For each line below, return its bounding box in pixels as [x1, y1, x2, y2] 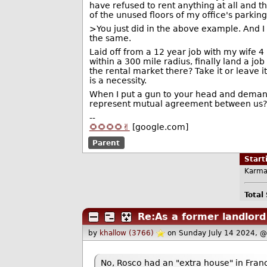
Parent [92, 138, 120, 147]
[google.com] [129, 122, 188, 132]
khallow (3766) [100, 229, 154, 238]
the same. [89, 33, 131, 44]
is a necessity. [89, 76, 147, 86]
